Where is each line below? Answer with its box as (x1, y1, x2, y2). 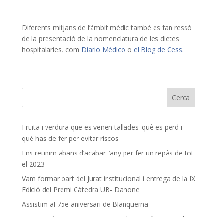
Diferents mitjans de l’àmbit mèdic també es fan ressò (21, 22, 192, 32)
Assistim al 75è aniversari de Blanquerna (21, 199, 148, 209)
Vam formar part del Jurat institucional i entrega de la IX (21, 173, 195, 183)
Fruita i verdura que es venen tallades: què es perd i (21, 122, 182, 132)
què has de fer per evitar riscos (21, 133, 119, 143)
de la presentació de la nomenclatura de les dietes (21, 33, 179, 43)
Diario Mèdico (81, 45, 125, 54)
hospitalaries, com (21, 45, 81, 54)
